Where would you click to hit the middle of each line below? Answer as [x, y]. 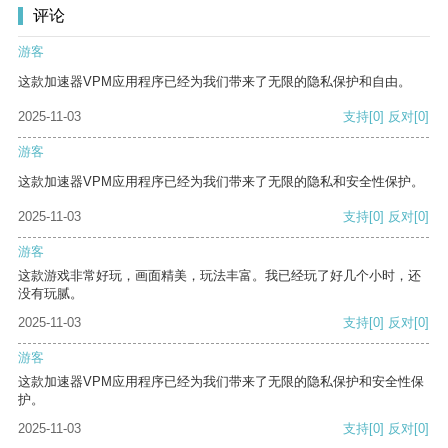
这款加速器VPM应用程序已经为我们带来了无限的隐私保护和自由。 [214, 82]
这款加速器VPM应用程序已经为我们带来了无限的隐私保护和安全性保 [221, 382]
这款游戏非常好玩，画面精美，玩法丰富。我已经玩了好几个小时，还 [219, 276]
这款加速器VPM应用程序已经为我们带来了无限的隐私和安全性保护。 [221, 182]
